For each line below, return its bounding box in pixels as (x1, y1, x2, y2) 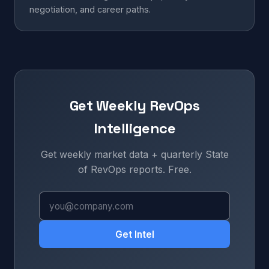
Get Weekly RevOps (69, 96, 200, 115)
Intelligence (93, 119, 176, 138)
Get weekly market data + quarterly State (40, 148, 229, 160)
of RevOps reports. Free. (77, 163, 192, 175)
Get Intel (115, 228, 154, 240)
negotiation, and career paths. (29, 4, 151, 14)
